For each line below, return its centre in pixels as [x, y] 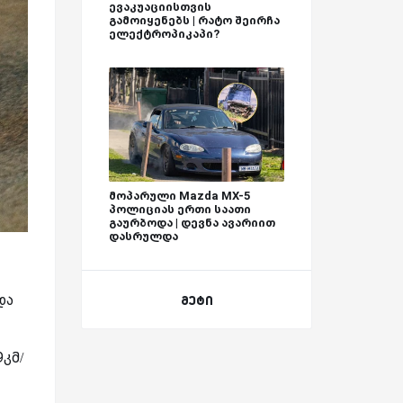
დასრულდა [143, 236]
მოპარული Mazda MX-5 [179, 195]
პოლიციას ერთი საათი [180, 209]
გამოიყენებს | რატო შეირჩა [194, 21]
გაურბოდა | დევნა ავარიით [192, 222]
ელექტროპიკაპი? [164, 34]
